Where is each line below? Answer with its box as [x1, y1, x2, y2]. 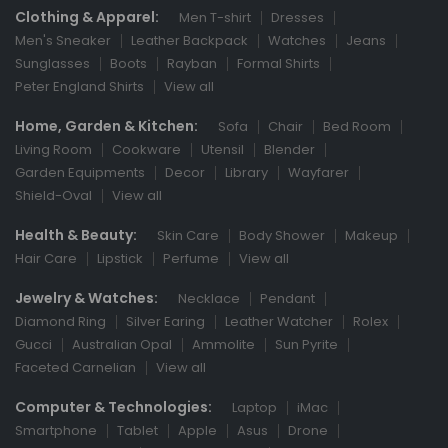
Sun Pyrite [275, 335, 338, 354]
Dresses [271, 8, 324, 27]
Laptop [232, 398, 277, 417]
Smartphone [15, 421, 97, 440]
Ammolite [192, 335, 255, 354]
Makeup [345, 226, 398, 245]
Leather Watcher [225, 312, 333, 331]
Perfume [163, 249, 219, 268]
